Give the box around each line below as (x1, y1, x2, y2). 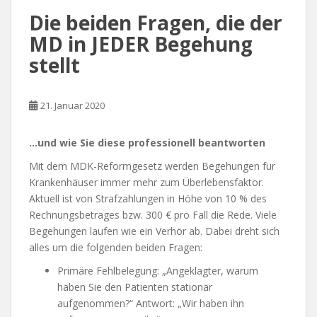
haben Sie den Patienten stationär (57, 280, 212, 294)
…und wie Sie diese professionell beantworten (29, 136, 265, 150)
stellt (29, 52, 80, 79)
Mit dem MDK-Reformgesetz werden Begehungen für (29, 159, 275, 173)
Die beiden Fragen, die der (29, 9, 282, 37)
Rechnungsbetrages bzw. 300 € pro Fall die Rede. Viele (29, 208, 277, 222)
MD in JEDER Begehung (29, 30, 253, 58)
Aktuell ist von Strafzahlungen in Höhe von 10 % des (29, 192, 267, 206)
